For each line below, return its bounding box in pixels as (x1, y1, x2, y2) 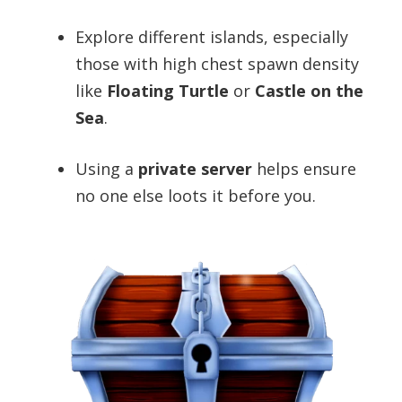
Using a (75, 158, 138, 180)
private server (138, 158, 252, 180)
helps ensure (252, 158, 356, 180)
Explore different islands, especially (75, 26, 348, 48)
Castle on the (255, 80, 363, 102)
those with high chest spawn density (75, 53, 359, 75)
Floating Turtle (107, 80, 229, 102)
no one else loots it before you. (75, 185, 316, 207)
